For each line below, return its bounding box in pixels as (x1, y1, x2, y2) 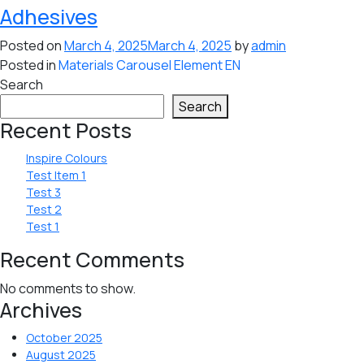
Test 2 (26, 201, 62, 217)
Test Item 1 (26, 167, 86, 183)
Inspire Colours (26, 150, 107, 166)
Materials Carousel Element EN (58, 56, 240, 74)
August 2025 (26, 347, 96, 362)
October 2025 (26, 330, 102, 345)
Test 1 (26, 219, 59, 234)
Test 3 (26, 184, 61, 200)
